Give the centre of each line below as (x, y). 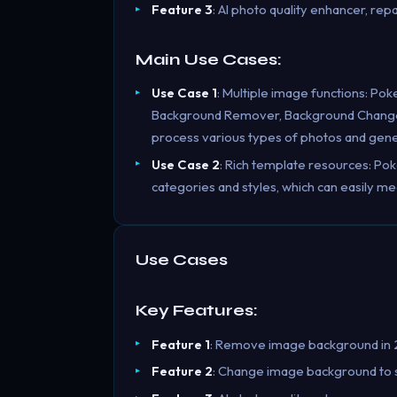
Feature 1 (180, 344)
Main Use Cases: (209, 59)
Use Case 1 (184, 92)
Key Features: (197, 311)
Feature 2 (182, 371)
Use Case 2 (185, 164)
